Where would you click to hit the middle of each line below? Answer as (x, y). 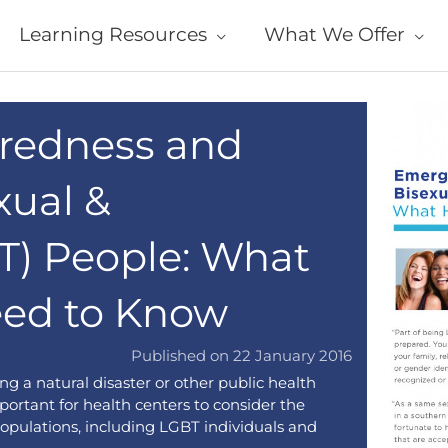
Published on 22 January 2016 (242, 356)
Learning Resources (113, 35)
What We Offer (334, 35)
